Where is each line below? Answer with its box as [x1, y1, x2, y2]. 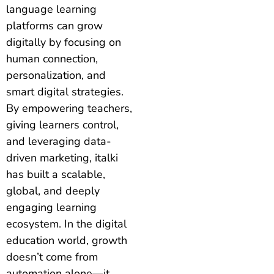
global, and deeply [6, 183, 100, 198]
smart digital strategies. [6, 84, 124, 99]
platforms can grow [6, 18, 103, 33]
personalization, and [6, 67, 106, 83]
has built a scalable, [6, 166, 105, 182]
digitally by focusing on [6, 34, 121, 50]
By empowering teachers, [6, 100, 132, 116]
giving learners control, [6, 117, 119, 132]
